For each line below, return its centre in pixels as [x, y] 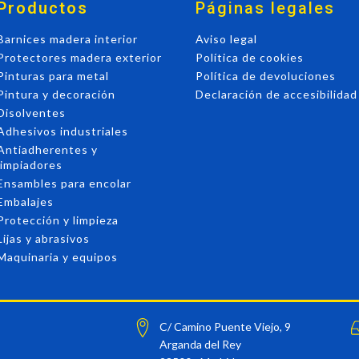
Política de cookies [250, 58]
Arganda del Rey [200, 345]
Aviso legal [226, 39]
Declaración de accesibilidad [276, 95]
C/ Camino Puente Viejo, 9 [225, 327]
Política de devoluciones [266, 76]
